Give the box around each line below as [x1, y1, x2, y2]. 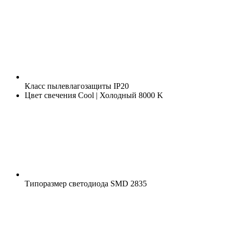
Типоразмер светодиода [25, 179, 108, 188]
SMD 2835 [108, 179, 147, 188]
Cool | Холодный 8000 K [76, 90, 163, 100]
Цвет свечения [25, 90, 76, 100]
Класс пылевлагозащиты [25, 81, 111, 90]
